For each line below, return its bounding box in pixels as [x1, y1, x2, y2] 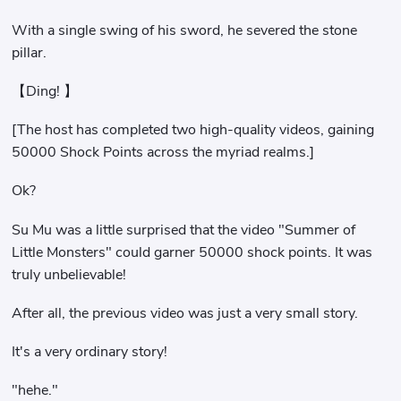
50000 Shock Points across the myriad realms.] [12, 142, 315, 163]
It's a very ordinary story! [12, 342, 168, 363]
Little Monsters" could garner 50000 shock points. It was [12, 242, 373, 262]
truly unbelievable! [12, 264, 127, 285]
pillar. [12, 42, 47, 63]
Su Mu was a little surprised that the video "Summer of [12, 219, 356, 240]
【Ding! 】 [12, 81, 79, 101]
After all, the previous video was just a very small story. [12, 303, 359, 323]
